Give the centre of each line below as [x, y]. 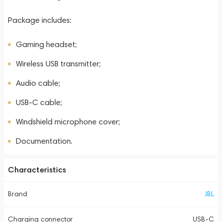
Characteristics [37, 170]
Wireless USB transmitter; [58, 64]
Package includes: [40, 20]
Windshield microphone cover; [68, 122]
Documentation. [44, 141]
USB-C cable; [39, 102]
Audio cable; [38, 83]
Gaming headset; [46, 44]
